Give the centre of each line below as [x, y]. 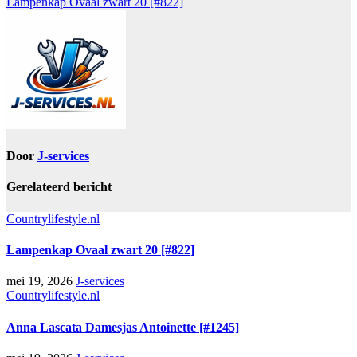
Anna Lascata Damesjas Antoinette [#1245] [123, 327]
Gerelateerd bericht [59, 187]
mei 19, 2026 [41, 281]
